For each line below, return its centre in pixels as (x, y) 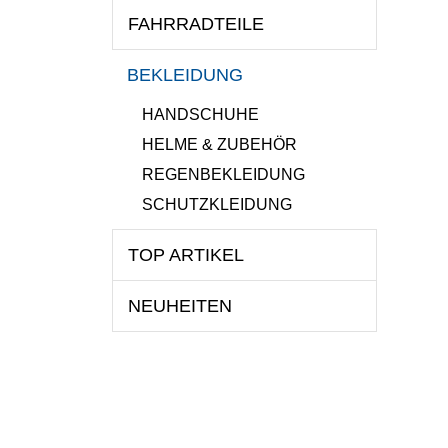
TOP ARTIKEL (186, 254)
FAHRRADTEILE (196, 23)
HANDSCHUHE (200, 114)
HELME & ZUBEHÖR (219, 144)
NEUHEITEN (180, 305)
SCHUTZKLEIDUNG (217, 204)
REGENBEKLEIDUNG (223, 174)
